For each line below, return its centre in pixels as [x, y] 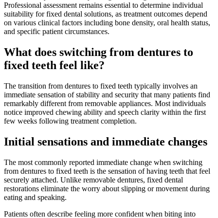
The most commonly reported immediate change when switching [103, 162]
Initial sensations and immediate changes [106, 141]
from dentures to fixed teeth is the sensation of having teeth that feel [107, 171]
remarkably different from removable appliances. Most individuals [105, 103]
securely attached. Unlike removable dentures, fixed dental [93, 180]
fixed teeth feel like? [54, 65]
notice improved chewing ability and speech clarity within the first [105, 112]
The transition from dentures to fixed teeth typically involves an [101, 86]
